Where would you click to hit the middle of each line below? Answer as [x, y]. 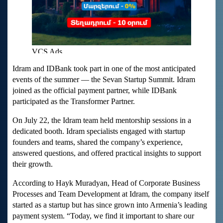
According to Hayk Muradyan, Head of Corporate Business [106, 183]
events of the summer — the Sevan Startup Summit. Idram [104, 80]
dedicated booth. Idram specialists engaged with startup [99, 131]
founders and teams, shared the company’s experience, [98, 142]
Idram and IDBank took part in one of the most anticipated [104, 69]
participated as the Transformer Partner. [74, 102]
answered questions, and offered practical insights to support [107, 153]
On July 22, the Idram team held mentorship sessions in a [102, 120]
